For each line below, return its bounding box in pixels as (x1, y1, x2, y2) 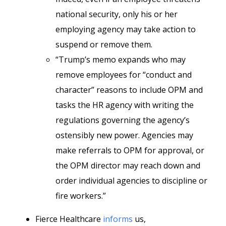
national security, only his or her (55, 9, 178, 20)
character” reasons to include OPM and (55, 84, 203, 95)
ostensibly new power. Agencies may (55, 130, 193, 141)
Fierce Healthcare (35, 213, 103, 224)
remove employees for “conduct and (55, 69, 192, 80)
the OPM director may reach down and (55, 160, 200, 171)
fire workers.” (55, 190, 106, 201)
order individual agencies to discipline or (55, 175, 207, 186)
